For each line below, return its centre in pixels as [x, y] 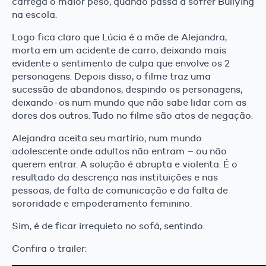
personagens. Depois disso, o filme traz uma [111, 77]
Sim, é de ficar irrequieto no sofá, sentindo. [108, 226]
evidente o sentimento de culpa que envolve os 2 [121, 64]
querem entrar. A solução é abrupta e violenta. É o [125, 164]
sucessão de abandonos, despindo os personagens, [127, 90]
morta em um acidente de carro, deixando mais [119, 50]
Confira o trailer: [49, 249]
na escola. [34, 15]
